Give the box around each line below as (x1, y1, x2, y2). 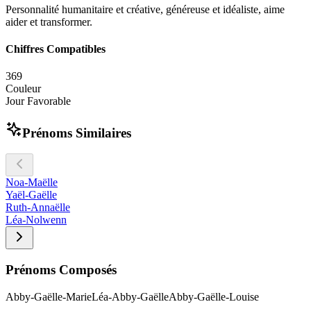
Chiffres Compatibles (6, 42, 106, 55)
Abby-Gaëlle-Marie (6, 290, 92, 303)
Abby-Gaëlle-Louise (169, 290, 259, 303)
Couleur (6, 83, 41, 95)
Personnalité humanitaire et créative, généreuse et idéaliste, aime (6, 3, 285, 15)
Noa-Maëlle (6, 176, 58, 189)
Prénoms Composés (6, 262, 117, 278)
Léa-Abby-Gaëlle (92, 290, 169, 303)
